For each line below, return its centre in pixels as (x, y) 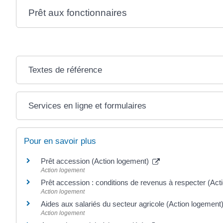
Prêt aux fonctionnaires (77, 13)
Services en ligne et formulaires (87, 106)
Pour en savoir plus (60, 141)
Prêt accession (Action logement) (96, 161)
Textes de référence (65, 70)
